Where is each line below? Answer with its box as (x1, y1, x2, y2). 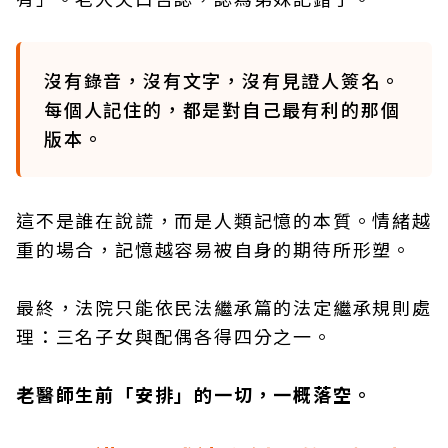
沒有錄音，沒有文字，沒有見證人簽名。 (44, 67, 401, 93)
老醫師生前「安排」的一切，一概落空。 (16, 381, 373, 407)
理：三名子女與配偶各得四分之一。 (16, 323, 333, 349)
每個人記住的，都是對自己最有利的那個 (44, 96, 401, 122)
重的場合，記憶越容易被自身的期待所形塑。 (16, 236, 412, 262)
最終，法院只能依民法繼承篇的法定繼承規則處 (16, 294, 432, 320)
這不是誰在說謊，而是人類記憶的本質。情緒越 (16, 207, 432, 233)
